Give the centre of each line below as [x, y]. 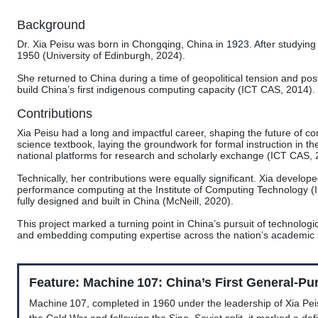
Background [51, 25]
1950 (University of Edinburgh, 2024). [101, 56]
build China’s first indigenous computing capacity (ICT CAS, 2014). [166, 90]
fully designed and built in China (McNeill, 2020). [125, 201]
